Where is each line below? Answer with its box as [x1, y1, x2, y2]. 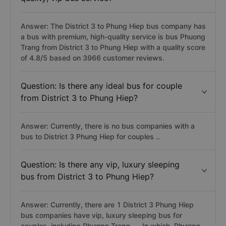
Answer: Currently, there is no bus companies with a [21, 122, 195, 130]
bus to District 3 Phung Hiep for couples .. [21, 132, 160, 141]
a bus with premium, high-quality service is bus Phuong [21, 32, 205, 41]
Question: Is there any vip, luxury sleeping [21, 159, 180, 169]
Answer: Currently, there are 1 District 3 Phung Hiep [21, 200, 194, 209]
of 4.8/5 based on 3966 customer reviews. [21, 53, 164, 62]
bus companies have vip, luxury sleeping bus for [21, 211, 182, 219]
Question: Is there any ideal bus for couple [21, 81, 182, 91]
